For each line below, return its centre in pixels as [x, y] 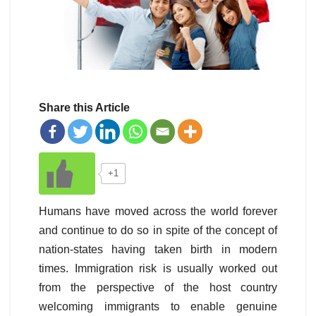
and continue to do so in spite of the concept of [158, 231]
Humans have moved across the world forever [158, 212]
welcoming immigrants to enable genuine [158, 307]
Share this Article [84, 108]
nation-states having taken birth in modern [158, 250]
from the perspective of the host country [158, 288]
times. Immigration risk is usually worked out [158, 269]
